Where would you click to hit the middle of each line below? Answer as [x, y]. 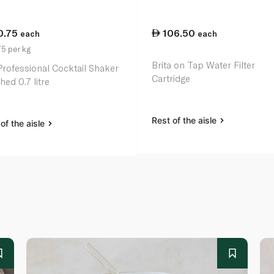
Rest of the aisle [186, 120]
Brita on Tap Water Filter [204, 65]
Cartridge [171, 79]
